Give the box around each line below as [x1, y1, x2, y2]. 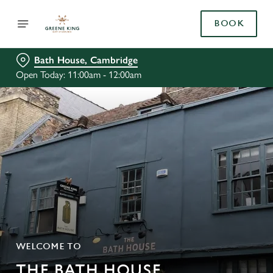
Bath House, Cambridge [34, 54, 138, 66]
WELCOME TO [16, 241, 81, 252]
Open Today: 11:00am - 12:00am [16, 69, 141, 80]
